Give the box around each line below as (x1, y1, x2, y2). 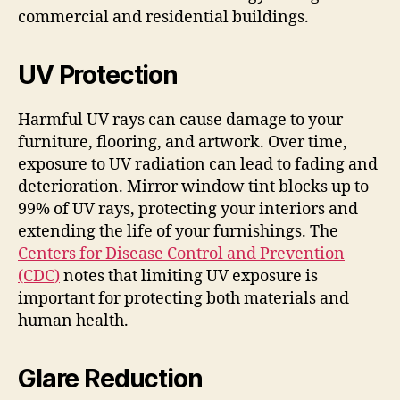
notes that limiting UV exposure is (60, 266, 318, 287)
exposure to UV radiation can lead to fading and (18, 154, 378, 175)
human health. (18, 311, 129, 331)
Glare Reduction (18, 363, 203, 394)
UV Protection (18, 60, 178, 90)
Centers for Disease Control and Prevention (18, 244, 345, 264)
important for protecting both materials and (18, 288, 349, 309)
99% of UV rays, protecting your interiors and (18, 199, 358, 220)
